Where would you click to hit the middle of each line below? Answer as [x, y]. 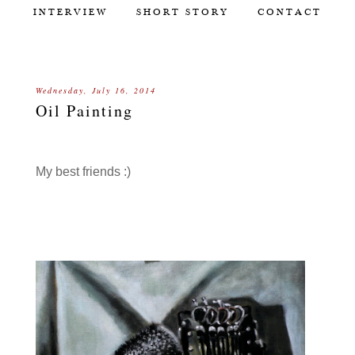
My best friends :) [83, 171]
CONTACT [290, 12]
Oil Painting [84, 110]
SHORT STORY [183, 12]
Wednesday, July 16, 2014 [95, 90]
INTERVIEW [71, 12]
